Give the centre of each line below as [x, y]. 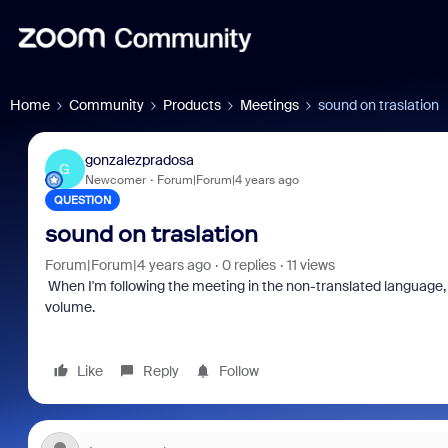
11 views [310, 265]
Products [192, 105]
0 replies [248, 265]
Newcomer [115, 179]
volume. [69, 307]
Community [106, 105]
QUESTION [82, 200]
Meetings [269, 105]
